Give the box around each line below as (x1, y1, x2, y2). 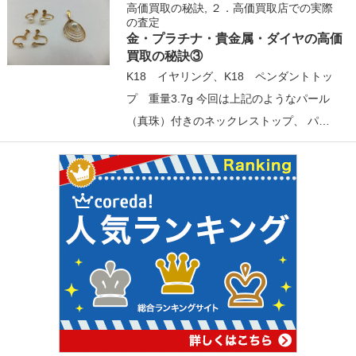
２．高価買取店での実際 (211, 2, 334, 15)
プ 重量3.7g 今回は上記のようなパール (126, 92, 331, 106)
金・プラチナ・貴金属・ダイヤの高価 (126, 31, 343, 46)
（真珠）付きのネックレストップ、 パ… (126, 114, 331, 128)
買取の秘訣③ (126, 48, 203, 64)
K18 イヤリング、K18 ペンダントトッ (126, 70, 334, 83)
